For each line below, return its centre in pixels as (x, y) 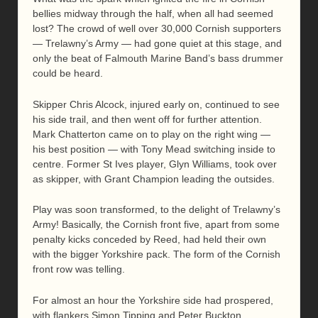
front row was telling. (79, 269)
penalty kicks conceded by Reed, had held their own (149, 240)
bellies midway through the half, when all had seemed (153, 14)
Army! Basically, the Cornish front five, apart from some (156, 225)
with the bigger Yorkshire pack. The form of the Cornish (157, 254)
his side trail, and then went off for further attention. (147, 119)
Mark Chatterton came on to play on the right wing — (152, 134)
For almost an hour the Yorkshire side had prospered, (153, 300)
